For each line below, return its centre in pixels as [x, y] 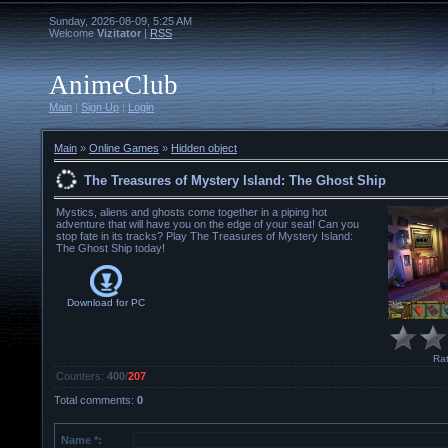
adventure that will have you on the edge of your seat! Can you [207, 224]
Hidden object [204, 148]
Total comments [92, 400]
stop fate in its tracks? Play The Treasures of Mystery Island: [204, 236]
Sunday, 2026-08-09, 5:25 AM [120, 21]
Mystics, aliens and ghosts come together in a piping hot [191, 212]
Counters [78, 376]
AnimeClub [113, 85]
